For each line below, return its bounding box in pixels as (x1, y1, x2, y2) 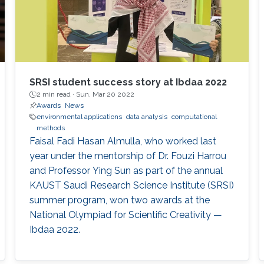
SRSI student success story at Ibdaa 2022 (29, 77, 227, 88)
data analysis (126, 113, 167, 121)
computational (171, 113, 217, 121)
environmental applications (36, 113, 122, 121)
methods (36, 124, 65, 133)
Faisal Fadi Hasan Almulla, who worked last (29, 136, 216, 147)
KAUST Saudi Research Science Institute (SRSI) (29, 180, 234, 192)
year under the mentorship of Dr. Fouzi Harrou (29, 150, 226, 162)
